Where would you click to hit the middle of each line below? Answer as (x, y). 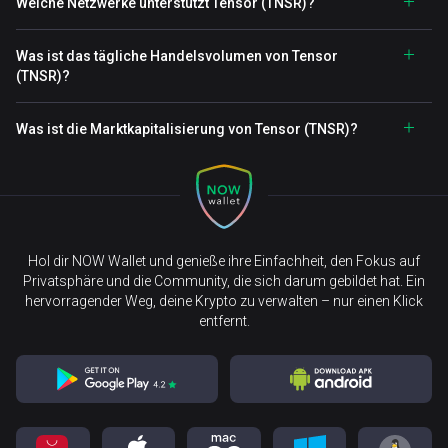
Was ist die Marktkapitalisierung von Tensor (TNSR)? (187, 129)
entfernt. (224, 321)
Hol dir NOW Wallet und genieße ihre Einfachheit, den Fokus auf (224, 261)
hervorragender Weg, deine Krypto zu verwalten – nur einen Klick (224, 301)
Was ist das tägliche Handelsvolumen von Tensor (177, 56)
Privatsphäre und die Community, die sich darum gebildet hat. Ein (224, 281)
